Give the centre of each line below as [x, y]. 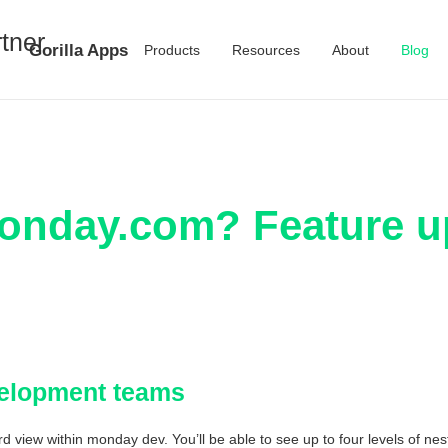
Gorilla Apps [78, 50]
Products [171, 49]
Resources [265, 49]
